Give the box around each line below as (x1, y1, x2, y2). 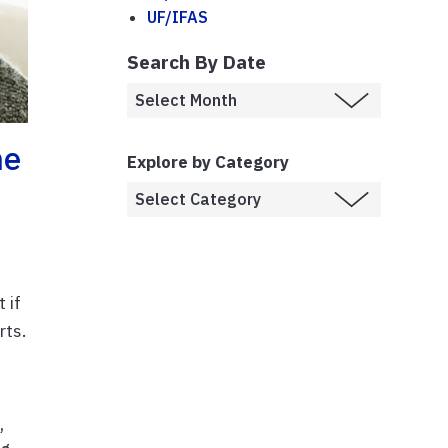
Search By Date (127, 48, 266, 74)
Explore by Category (127, 150, 289, 173)
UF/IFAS (147, 6, 208, 27)
